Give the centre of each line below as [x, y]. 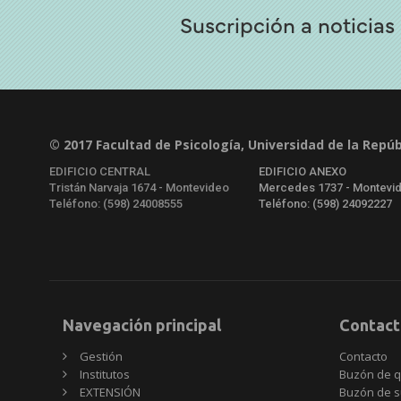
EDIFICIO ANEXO [303, 172]
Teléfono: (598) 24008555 [116, 204]
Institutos [105, 375]
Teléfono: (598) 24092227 [326, 204]
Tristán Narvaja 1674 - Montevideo [139, 188]
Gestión [101, 357]
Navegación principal [142, 325]
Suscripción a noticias [288, 24]
